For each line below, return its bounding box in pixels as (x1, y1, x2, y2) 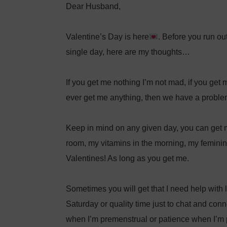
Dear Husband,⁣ (66, 2, 121, 11)
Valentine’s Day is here (66, 32, 149, 42)
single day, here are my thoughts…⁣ (66, 48, 190, 57)
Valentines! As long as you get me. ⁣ (66, 154, 191, 163)
